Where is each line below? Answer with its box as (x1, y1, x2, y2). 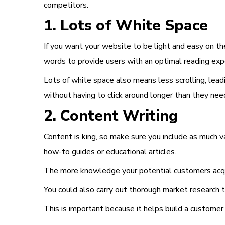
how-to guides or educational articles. (44, 146, 176, 158)
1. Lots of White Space (44, 15, 208, 36)
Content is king (44, 131, 96, 143)
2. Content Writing (44, 105, 178, 127)
